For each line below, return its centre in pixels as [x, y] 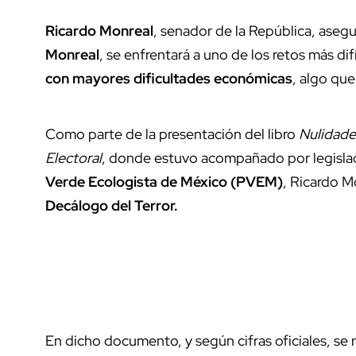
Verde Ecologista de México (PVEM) [164, 181]
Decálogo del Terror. [113, 205]
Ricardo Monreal [99, 30]
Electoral [74, 157]
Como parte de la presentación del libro [172, 133]
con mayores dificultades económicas [169, 78]
